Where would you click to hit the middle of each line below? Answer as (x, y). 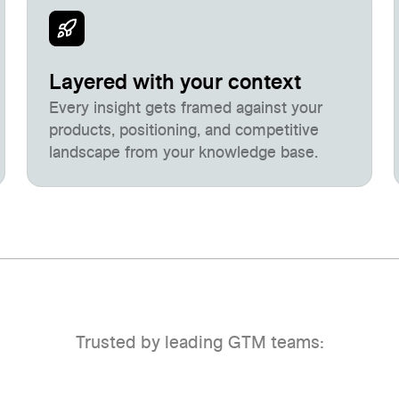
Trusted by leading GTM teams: (199, 343)
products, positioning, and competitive (184, 131)
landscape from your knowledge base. (184, 153)
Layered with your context (175, 83)
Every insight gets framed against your (186, 109)
